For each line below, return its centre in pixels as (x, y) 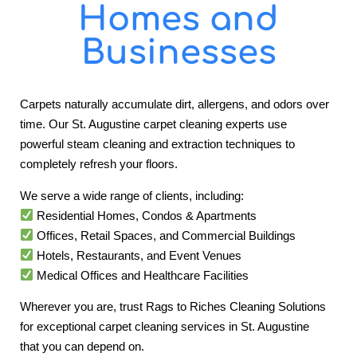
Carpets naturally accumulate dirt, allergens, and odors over (175, 104)
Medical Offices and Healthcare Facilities (141, 275)
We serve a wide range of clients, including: (132, 195)
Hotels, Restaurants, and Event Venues (138, 255)
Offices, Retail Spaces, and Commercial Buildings (165, 235)
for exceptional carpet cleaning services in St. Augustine (165, 327)
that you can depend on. (82, 347)
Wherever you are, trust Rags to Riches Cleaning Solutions (173, 307)
